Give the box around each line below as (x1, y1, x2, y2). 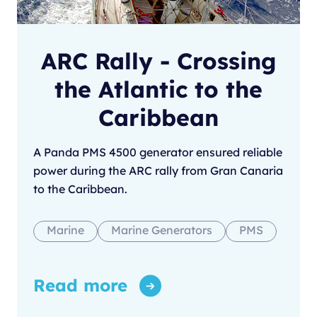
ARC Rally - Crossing (41, 47, 276, 76)
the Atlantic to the (54, 75, 263, 104)
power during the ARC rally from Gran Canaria (33, 163, 283, 178)
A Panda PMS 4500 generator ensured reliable (33, 145, 282, 160)
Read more (33, 275, 127, 296)
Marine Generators (111, 223, 212, 238)
